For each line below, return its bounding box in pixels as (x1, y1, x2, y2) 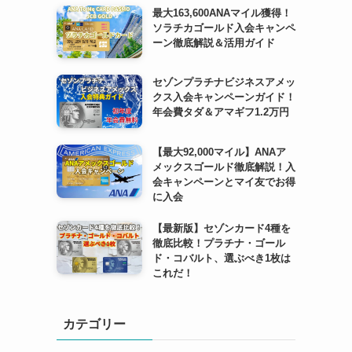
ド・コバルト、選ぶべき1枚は (152, 251, 291, 264)
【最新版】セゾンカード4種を (152, 222, 291, 234)
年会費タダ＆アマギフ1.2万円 (152, 106, 289, 119)
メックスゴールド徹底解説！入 (152, 160, 295, 173)
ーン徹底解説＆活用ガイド (152, 36, 275, 49)
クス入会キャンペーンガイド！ (152, 91, 295, 104)
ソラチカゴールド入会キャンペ (152, 21, 295, 34)
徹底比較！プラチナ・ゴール (152, 236, 285, 249)
